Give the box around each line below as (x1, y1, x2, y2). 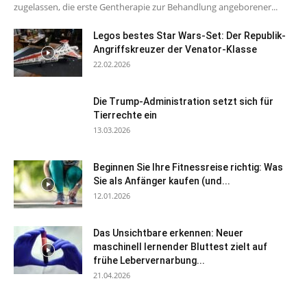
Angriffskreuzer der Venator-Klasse (93, 43, 257, 55)
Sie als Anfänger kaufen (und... (93, 175, 230, 186)
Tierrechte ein (93, 109, 157, 121)
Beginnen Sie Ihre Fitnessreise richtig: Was (93, 161, 283, 173)
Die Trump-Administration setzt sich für (93, 95, 273, 107)
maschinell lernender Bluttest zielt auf (93, 241, 267, 252)
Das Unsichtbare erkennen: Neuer (93, 227, 243, 238)
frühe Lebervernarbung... (93, 254, 205, 266)
